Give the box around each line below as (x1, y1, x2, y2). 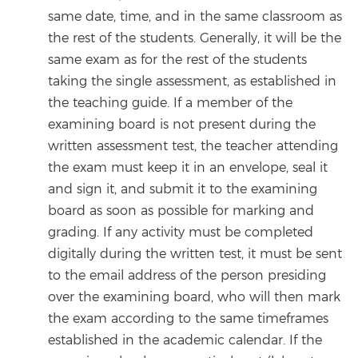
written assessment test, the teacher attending (48, 137, 338, 154)
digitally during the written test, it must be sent (48, 245, 342, 262)
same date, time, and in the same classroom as (48, 8, 342, 25)
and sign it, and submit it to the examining (48, 181, 317, 197)
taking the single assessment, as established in (48, 73, 336, 89)
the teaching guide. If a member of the (48, 94, 292, 111)
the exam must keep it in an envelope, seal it (48, 159, 328, 176)
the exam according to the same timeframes (48, 310, 328, 327)
